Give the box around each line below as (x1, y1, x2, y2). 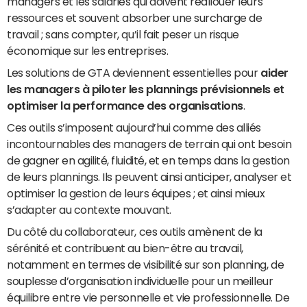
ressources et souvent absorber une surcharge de (7, 12, 262, 23)
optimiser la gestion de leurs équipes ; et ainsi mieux (7, 188, 265, 199)
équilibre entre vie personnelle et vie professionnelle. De (7, 292, 290, 303)
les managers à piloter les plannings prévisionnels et (7, 84, 284, 95)
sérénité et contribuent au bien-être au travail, (7, 243, 243, 254)
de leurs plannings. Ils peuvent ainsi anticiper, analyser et (7, 171, 292, 182)
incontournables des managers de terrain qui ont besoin (7, 138, 292, 149)
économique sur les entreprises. (7, 45, 169, 56)
